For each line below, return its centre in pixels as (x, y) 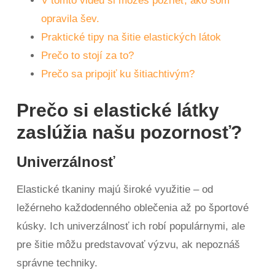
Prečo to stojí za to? (88, 56)
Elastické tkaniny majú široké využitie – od (115, 189)
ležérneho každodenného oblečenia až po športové (133, 208)
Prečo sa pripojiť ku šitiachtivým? (118, 74)
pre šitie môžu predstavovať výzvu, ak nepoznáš (129, 245)
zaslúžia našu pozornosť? (130, 132)
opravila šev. (71, 19)
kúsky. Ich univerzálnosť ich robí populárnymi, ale (131, 226)
